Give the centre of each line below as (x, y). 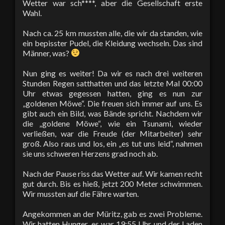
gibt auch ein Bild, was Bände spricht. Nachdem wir (113, 113)
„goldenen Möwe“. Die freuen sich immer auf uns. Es (113, 103)
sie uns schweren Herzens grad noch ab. (90, 153)
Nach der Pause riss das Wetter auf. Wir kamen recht (113, 173)
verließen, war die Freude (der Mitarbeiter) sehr (113, 133)
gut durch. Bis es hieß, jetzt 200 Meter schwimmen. (113, 183)
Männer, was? (47, 53)
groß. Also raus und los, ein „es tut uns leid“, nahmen (113, 143)
